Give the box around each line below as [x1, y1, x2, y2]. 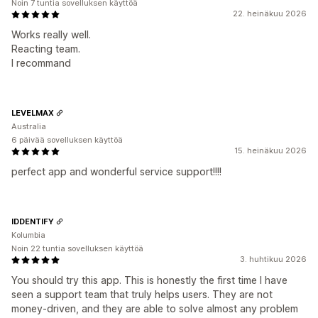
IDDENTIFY [11, 216, 54, 226]
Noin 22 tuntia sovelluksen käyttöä [11, 243, 143, 253]
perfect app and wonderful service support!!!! [11, 165, 221, 177]
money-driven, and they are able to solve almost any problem [11, 302, 298, 314]
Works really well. [11, 28, 91, 40]
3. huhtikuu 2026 [240, 254, 307, 264]
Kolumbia [11, 230, 45, 240]
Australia [11, 121, 46, 131]
